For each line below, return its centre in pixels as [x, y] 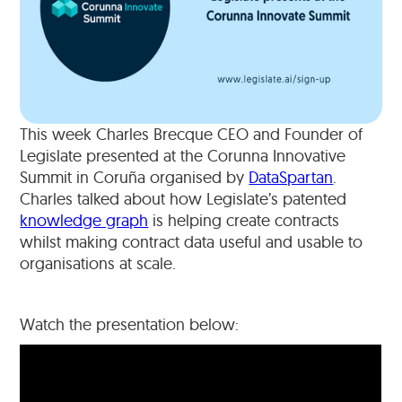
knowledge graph [84, 220]
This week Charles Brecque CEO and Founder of [192, 134]
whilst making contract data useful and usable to [192, 242]
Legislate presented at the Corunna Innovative [183, 156]
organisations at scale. [98, 263]
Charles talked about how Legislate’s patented [184, 199]
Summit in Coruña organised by [135, 177]
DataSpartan [291, 177]
